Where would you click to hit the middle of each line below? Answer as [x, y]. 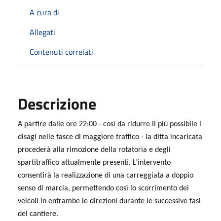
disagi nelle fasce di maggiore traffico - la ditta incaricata [110, 137]
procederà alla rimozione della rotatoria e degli [94, 150]
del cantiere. [38, 214]
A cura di [44, 12]
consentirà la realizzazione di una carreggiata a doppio [106, 175]
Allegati [42, 32]
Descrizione [57, 103]
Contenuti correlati [61, 52]
